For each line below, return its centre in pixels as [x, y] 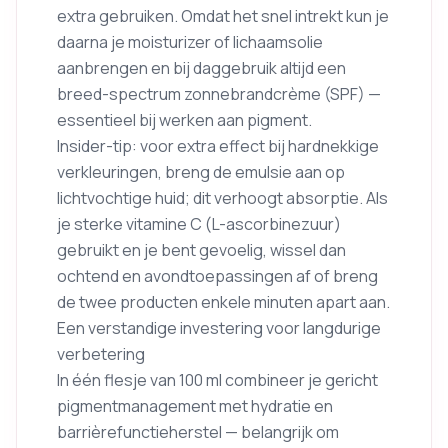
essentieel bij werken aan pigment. [184, 120]
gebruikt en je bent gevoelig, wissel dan [201, 250]
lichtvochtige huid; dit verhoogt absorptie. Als [222, 198]
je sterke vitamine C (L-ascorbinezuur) [199, 224]
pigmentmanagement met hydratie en [195, 406]
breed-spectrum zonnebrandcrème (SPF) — [219, 94]
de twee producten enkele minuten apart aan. [223, 302]
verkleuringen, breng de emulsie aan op [201, 172]
